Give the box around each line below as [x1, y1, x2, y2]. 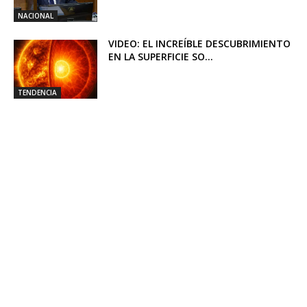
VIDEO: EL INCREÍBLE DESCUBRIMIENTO [108, 36, 291, 50]
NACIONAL [18, 10, 53, 21]
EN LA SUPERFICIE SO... [108, 49, 214, 63]
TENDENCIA [18, 87, 57, 97]
